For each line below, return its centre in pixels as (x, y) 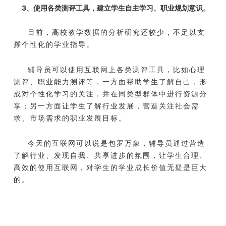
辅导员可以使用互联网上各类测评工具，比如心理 (117, 70)
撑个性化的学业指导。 (54, 44)
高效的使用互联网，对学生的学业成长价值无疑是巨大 (110, 167)
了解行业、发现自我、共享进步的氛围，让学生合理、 (110, 155)
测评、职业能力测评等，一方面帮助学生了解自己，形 (110, 82)
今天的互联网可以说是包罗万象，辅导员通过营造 (117, 143)
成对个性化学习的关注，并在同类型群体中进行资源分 (110, 94)
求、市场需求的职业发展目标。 (70, 118)
